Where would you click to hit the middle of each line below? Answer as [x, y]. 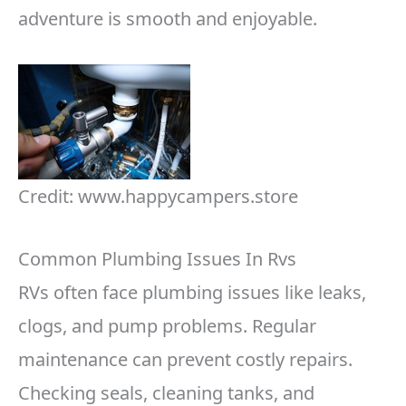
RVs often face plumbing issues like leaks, [192, 293]
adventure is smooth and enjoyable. [168, 19]
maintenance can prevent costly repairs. [185, 360]
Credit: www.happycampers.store [158, 197]
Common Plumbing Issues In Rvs [157, 259]
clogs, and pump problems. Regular [167, 326]
